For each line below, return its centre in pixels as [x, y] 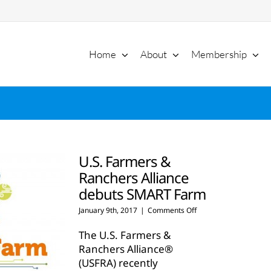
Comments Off [172, 210]
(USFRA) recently [118, 263]
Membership [219, 54]
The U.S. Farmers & [125, 235]
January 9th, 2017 [108, 210]
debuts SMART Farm [142, 194]
